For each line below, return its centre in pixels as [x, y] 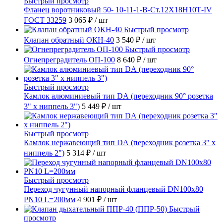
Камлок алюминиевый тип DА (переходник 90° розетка [118, 96]
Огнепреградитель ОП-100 [69, 59]
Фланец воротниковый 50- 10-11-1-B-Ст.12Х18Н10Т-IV [118, 9]
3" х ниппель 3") [52, 106]
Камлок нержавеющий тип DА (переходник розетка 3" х [120, 142]
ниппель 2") [44, 153]
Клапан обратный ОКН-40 [69, 40]
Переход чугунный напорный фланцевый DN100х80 [113, 189]
